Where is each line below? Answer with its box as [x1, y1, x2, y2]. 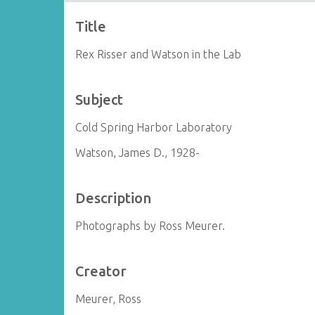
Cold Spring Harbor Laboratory [75, 121, 233, 134]
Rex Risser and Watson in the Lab [75, 48, 242, 60]
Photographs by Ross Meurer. [75, 219, 226, 232]
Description [75, 190, 152, 206]
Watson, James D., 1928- [75, 146, 200, 159]
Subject [75, 91, 124, 108]
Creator [75, 263, 127, 279]
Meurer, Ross [75, 292, 142, 305]
